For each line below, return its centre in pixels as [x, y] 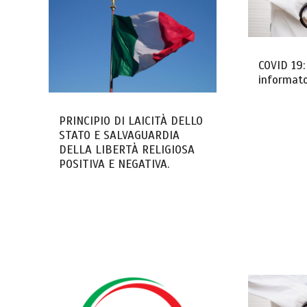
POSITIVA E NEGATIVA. [114, 164]
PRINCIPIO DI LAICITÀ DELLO [131, 121]
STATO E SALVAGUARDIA [120, 136]
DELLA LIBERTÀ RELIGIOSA [127, 150]
